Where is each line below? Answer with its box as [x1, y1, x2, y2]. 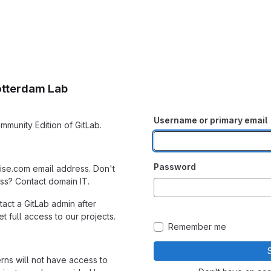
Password [154, 162, 196, 172]
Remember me [168, 221, 226, 232]
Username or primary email [154, 115, 267, 125]
